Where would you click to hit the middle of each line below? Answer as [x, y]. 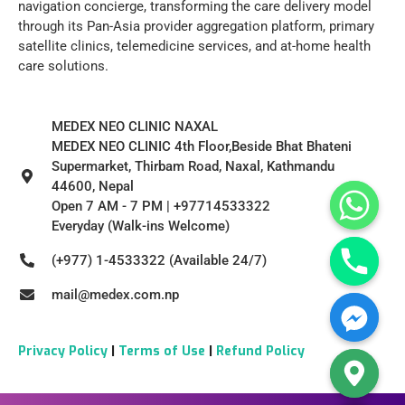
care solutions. [63, 66]
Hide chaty [321, 395]
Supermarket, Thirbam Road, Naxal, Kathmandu [193, 166]
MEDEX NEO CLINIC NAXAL [135, 126]
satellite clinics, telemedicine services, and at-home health [194, 46]
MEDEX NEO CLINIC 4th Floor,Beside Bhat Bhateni [202, 146]
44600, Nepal [93, 186]
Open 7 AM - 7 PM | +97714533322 [161, 206]
